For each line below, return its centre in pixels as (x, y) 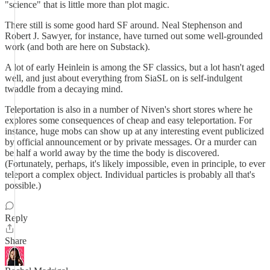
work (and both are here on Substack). (77, 47)
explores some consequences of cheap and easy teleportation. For (128, 120)
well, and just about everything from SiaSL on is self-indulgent (124, 78)
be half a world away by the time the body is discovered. (112, 153)
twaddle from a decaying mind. (64, 89)
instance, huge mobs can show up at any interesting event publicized (134, 131)
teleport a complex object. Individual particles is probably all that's (130, 174)
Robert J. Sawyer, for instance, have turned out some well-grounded (134, 36)
